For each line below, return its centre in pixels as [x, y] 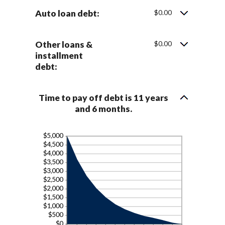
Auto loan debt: [68, 13]
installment [59, 55]
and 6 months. [104, 108]
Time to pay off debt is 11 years [104, 97]
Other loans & [64, 44]
